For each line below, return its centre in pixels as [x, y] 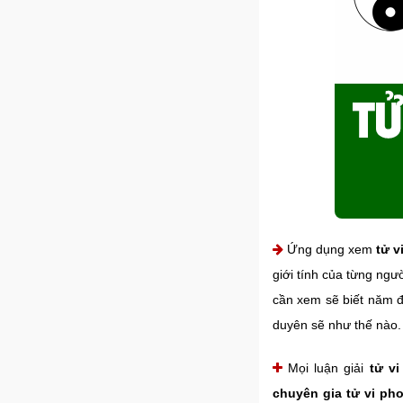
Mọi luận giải [326, 368]
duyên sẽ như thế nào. [337, 325]
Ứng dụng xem [330, 249]
